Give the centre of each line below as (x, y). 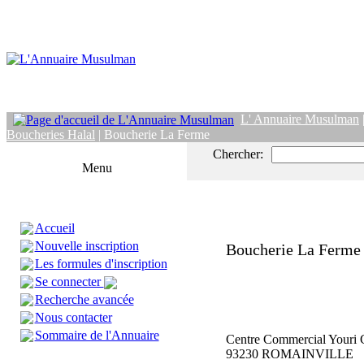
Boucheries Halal (51, 135)
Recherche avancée (84, 299)
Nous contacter (73, 317)
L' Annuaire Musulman (300, 119)
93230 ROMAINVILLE (290, 354)
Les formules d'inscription (101, 264)
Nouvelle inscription (87, 246)
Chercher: (238, 154)
